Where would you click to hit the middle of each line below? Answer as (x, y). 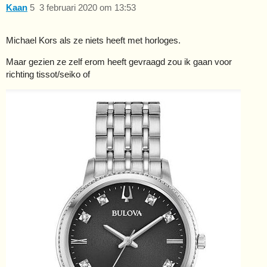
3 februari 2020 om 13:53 (87, 8)
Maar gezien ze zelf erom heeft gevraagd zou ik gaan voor (119, 62)
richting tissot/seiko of (48, 74)
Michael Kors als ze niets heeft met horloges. (93, 41)
